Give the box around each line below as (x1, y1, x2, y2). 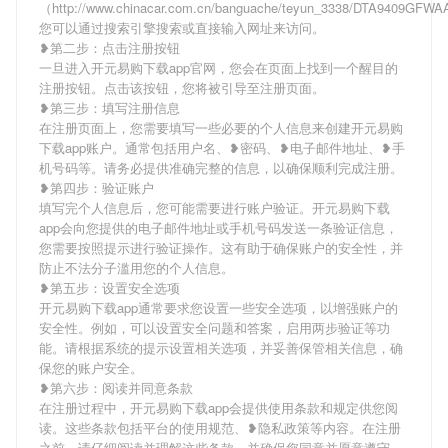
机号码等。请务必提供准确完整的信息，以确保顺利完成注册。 (39, 158, 403, 177)
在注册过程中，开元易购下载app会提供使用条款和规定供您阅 (39, 398, 398, 417)
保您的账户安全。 (39, 358, 143, 377)
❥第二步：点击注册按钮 (39, 38, 180, 57)
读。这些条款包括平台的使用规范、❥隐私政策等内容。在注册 (39, 418, 401, 437)
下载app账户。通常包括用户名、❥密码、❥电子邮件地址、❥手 (39, 138, 405, 157)
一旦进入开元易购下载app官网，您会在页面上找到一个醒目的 (39, 58, 398, 77)
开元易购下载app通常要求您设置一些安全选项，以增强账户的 (39, 298, 398, 317)
